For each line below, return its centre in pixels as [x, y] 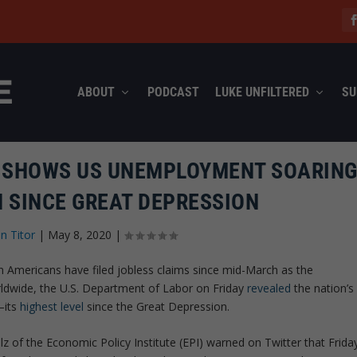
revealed [269, 288]
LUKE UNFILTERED [262, 92]
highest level [52, 306]
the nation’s [323, 288]
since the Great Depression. [157, 306]
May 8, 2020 [80, 234]
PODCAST [173, 92]
